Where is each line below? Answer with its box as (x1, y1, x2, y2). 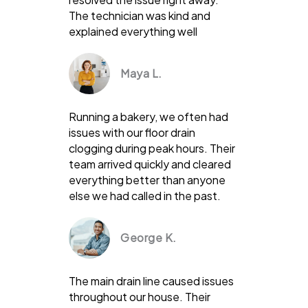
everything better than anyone (69, 172, 225, 187)
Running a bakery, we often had (69, 109, 228, 124)
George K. (120, 230, 177, 245)
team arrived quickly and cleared (69, 156, 231, 171)
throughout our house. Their (69, 289, 210, 304)
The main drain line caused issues (69, 273, 234, 288)
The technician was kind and (69, 8, 210, 23)
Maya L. (120, 65, 162, 80)
